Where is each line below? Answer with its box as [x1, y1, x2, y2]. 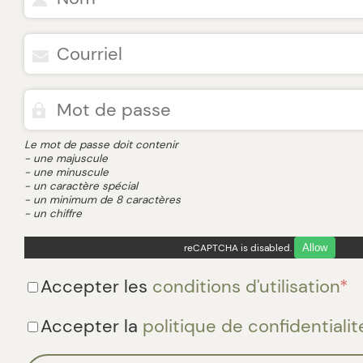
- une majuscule [24, 152, 108, 165]
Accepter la [41, 314, 143, 338]
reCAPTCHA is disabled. [183, 241, 294, 254]
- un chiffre [24, 207, 82, 220]
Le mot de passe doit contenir [24, 138, 178, 152]
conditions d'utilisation [152, 275, 340, 298]
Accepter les [41, 275, 152, 298]
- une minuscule [24, 165, 109, 179]
